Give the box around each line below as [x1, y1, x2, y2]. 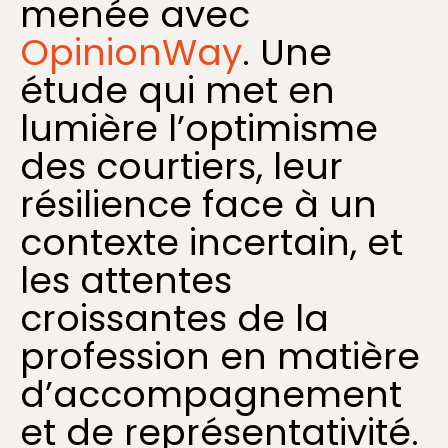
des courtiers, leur [20, 140, 343, 192]
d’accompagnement [20, 368, 402, 420]
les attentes [20, 254, 232, 306]
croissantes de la [20, 292, 329, 344]
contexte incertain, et [20, 216, 403, 268]
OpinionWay [20, 26, 242, 78]
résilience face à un [20, 178, 377, 230]
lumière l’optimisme [20, 102, 378, 154]
